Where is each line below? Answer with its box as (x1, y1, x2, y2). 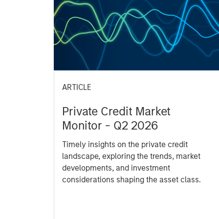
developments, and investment (62, 163, 171, 173)
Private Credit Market (62, 104, 171, 119)
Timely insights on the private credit (62, 140, 188, 150)
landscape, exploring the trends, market (62, 152, 201, 161)
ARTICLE (62, 83, 91, 92)
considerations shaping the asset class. (62, 175, 201, 185)
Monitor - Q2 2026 (62, 118, 158, 133)
